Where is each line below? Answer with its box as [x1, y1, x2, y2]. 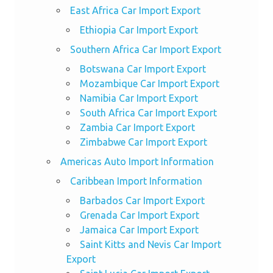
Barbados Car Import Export [79, 194, 205, 206]
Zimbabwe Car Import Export [79, 136, 207, 147]
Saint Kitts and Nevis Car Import [79, 238, 221, 250]
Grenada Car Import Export [79, 209, 199, 221]
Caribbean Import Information [69, 175, 202, 186]
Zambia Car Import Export [79, 121, 195, 133]
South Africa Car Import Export [79, 107, 217, 118]
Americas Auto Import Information [60, 155, 214, 167]
